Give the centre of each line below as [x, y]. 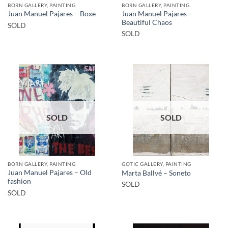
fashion [19, 181]
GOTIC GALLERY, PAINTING [156, 164]
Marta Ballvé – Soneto [156, 173]
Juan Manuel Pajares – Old [50, 173]
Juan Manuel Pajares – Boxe [52, 14]
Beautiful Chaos [147, 22]
